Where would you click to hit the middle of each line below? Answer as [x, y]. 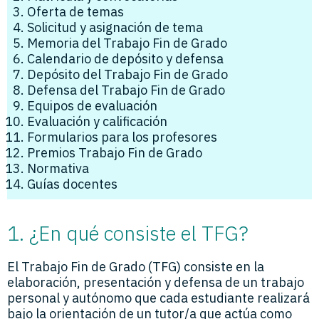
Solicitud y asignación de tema [115, 27]
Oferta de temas [75, 11]
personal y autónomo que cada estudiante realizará [158, 298]
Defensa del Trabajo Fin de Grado [126, 90]
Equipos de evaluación [92, 105]
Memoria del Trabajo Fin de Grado [127, 43]
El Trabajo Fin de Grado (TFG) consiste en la [136, 266]
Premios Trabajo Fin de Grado [115, 152]
